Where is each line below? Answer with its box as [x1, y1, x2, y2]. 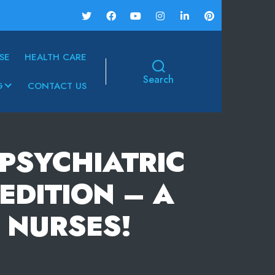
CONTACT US [27, 79, 87, 93]
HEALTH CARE [24, 50, 87, 64]
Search [143, 72, 174, 87]
